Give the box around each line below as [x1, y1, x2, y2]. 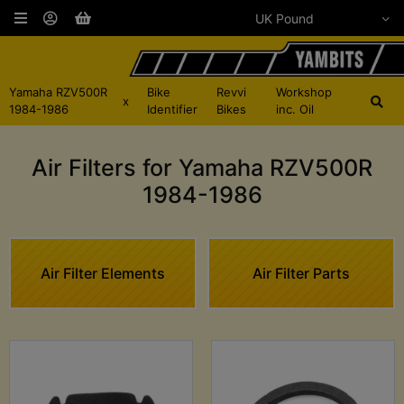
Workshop [276, 85, 333, 100]
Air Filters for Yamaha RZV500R [32, 154, 372, 182]
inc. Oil [276, 102, 315, 117]
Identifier [146, 102, 197, 117]
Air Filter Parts [252, 263, 350, 282]
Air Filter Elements [41, 263, 165, 282]
